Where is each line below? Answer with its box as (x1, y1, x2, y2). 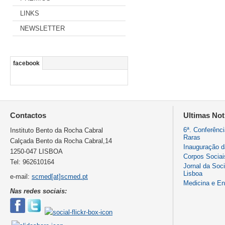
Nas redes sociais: (10, 187, 67, 195)
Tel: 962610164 (10, 158, 54, 166)
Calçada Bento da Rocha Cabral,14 (10, 137, 112, 145)
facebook (13, 60, 40, 66)
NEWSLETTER (20, 24, 65, 32)
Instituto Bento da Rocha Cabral (10, 126, 103, 134)
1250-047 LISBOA (10, 147, 63, 155)
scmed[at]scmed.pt (32, 172, 88, 180)
